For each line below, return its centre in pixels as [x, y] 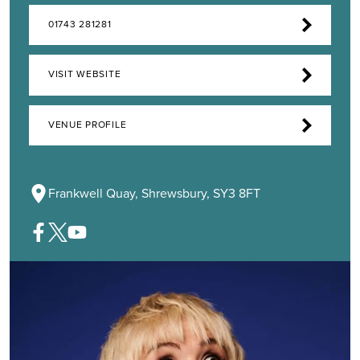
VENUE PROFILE [88, 125]
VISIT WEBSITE [85, 75]
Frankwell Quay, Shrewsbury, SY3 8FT [154, 193]
